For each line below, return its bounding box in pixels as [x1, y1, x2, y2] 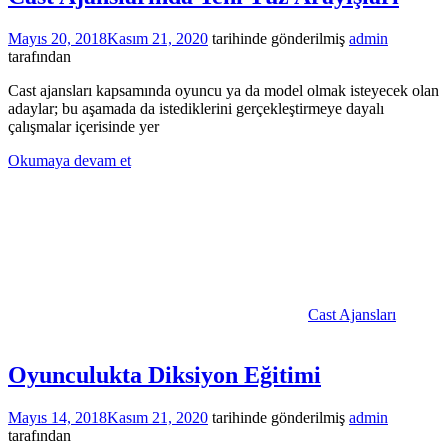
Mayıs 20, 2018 [8, 29, 107, 47]
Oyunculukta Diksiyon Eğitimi [8, 361, 321, 388]
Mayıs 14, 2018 [8, 408, 107, 426]
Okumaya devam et [8, 151, 131, 169]
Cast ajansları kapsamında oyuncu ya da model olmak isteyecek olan [8, 81, 439, 99]
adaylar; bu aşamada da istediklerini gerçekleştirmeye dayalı [8, 99, 384, 117]
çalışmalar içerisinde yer [8, 117, 159, 135]
